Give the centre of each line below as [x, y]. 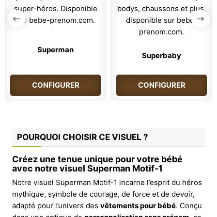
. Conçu [189, 205]
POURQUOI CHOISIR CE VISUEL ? [83, 137]
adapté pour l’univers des [56, 205]
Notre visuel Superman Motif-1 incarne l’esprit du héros [107, 182]
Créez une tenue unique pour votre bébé [97, 159]
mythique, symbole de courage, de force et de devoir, [103, 194]
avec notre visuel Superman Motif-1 [87, 168]
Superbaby [162, 55]
